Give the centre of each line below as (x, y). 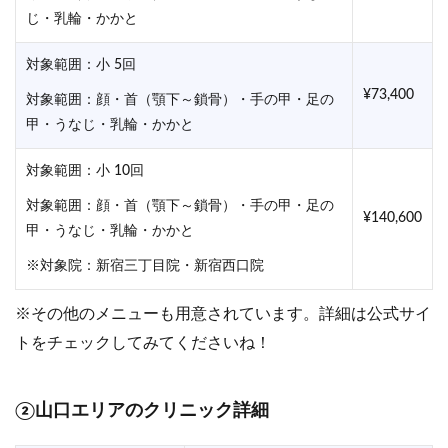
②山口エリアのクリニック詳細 (142, 411)
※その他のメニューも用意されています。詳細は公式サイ (223, 314)
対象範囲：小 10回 (85, 171)
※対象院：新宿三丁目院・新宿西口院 (145, 266)
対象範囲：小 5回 (81, 65)
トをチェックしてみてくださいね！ (143, 343)
